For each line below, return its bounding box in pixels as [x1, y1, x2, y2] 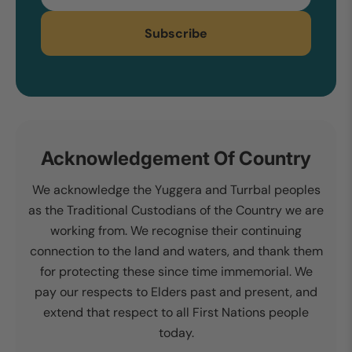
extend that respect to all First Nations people [43, 303, 309, 321]
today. [158, 324, 194, 341]
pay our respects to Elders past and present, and [35, 283, 317, 300]
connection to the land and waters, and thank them [29, 242, 323, 259]
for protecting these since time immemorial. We [39, 262, 313, 280]
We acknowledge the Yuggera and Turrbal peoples [31, 181, 321, 198]
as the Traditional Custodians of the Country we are [28, 201, 324, 218]
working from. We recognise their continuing [50, 222, 302, 239]
